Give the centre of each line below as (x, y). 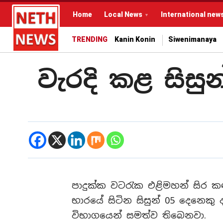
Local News (123, 14)
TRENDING (90, 39)
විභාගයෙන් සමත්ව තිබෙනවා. (139, 215)
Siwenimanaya (192, 39)
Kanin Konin (135, 39)
